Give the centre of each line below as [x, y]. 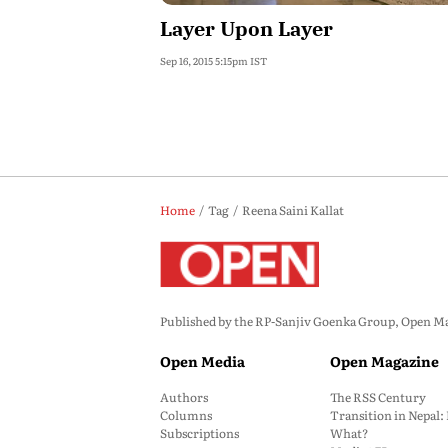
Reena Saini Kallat [293, 210]
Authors [184, 397]
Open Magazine [384, 361]
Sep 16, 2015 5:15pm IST [213, 60]
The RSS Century [378, 397]
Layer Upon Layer [246, 28]
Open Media [202, 361]
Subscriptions [199, 433]
